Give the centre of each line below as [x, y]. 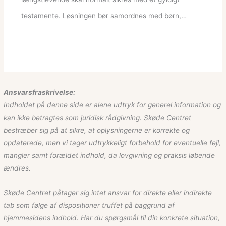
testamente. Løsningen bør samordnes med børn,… [104, 16]
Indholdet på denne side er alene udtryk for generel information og [112, 105]
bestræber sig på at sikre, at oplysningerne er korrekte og [97, 130]
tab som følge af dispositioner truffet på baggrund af [89, 205]
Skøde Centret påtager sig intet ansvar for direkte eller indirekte [108, 192]
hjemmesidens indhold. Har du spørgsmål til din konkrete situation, [112, 218]
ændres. [17, 168]
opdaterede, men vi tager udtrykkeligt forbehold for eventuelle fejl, [112, 143]
